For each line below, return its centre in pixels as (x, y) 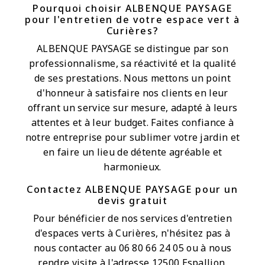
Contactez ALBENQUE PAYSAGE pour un (132, 189)
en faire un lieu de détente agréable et (132, 152)
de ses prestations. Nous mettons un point (132, 78)
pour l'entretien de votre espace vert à (132, 19)
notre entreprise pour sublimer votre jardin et (132, 137)
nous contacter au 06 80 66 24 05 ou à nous (132, 248)
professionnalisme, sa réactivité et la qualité (132, 63)
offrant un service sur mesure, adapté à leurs (132, 107)
